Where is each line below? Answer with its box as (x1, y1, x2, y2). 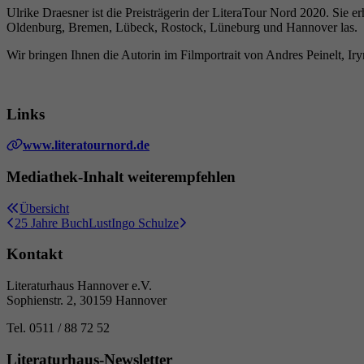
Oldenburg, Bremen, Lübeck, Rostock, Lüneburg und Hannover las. (6, 19, 357, 34)
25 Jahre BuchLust (15, 215, 111, 230)
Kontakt (6, 245, 63, 263)
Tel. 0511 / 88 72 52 (6, 321, 110, 336)
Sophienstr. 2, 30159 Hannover (6, 293, 167, 308)
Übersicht (19, 201, 69, 215)
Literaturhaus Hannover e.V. (6, 279, 152, 293)
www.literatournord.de (23, 138, 149, 153)
